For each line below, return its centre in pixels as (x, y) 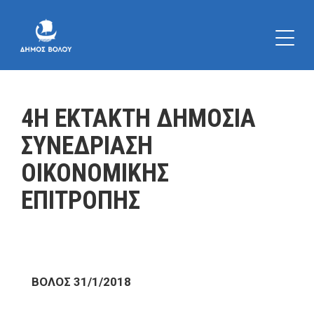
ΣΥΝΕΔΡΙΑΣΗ (87, 146)
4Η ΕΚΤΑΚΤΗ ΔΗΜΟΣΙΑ (138, 118)
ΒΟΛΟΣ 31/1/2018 (81, 282)
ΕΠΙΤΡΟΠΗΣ (81, 200)
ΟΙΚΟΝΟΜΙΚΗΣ (95, 173)
